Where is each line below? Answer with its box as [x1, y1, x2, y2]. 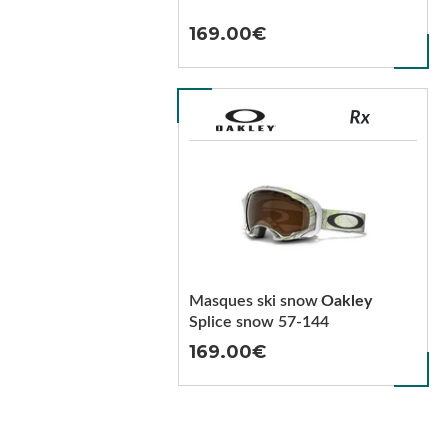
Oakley [320, 293, 372, 309]
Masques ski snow [188, 293, 318, 309]
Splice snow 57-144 [188, 314, 329, 330]
